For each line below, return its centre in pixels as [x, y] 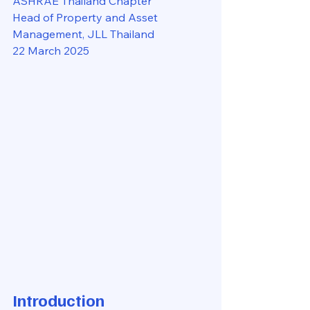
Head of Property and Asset [86, 17]
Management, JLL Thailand [83, 34]
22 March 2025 [51, 51]
